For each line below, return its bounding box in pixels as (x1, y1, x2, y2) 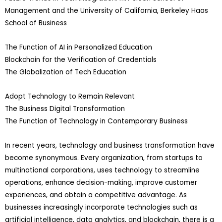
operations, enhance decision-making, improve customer (5, 177, 197, 187)
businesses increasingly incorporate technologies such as (5, 202, 198, 212)
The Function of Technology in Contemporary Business (5, 116, 188, 126)
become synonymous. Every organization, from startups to (5, 153, 203, 163)
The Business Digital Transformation (5, 104, 125, 113)
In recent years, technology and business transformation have (5, 140, 215, 150)
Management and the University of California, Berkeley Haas (5, 6, 208, 16)
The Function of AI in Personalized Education (5, 42, 152, 52)
